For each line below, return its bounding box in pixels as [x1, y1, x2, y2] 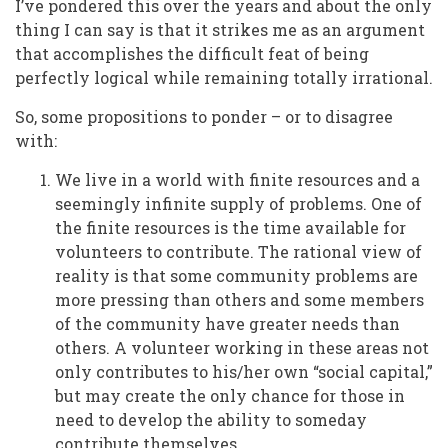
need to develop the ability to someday [55, 409, 367, 431]
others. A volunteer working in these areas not [55, 337, 429, 359]
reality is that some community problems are [55, 265, 418, 287]
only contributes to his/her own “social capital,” [55, 361, 433, 383]
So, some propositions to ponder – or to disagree [15, 106, 393, 128]
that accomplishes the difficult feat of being [15, 43, 369, 65]
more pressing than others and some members [55, 289, 424, 311]
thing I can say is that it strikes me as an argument [15, 19, 425, 41]
